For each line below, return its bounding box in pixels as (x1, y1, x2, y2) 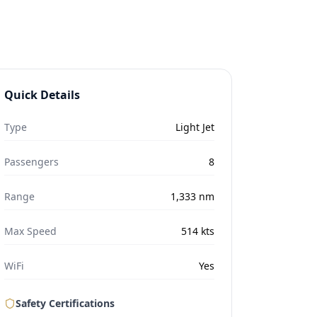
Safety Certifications (16, 296, 115, 310)
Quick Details (4, 87, 81, 103)
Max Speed (4, 224, 57, 238)
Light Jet (175, 120, 214, 134)
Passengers (4, 155, 59, 168)
